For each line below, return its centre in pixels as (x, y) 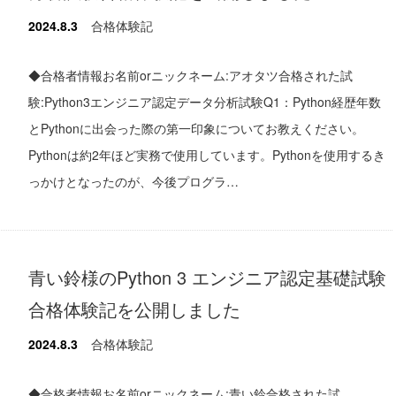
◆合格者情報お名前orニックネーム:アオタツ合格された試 (190, 75)
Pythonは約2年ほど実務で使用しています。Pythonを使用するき (207, 154)
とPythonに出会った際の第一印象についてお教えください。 (196, 128)
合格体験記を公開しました (134, 308)
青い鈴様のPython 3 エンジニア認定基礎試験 (207, 277)
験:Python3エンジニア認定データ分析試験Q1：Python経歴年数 (205, 101)
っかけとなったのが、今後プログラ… (133, 181)
